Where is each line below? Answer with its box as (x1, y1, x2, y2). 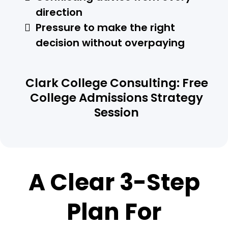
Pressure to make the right (36, 20, 175, 35)
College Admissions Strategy (30, 89, 203, 106)
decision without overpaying (36, 35, 185, 50)
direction (36, 5, 82, 19)
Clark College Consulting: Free (25, 74, 208, 91)
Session (94, 104, 139, 121)
